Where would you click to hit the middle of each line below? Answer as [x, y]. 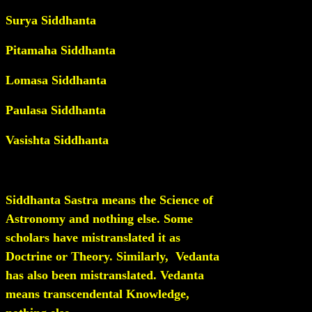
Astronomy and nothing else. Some [99, 219]
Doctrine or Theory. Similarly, [87, 256]
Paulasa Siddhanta [56, 110]
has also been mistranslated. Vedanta [105, 275]
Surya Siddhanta [51, 20]
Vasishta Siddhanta [57, 140]
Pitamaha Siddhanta [61, 50]
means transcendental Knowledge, [97, 294]
